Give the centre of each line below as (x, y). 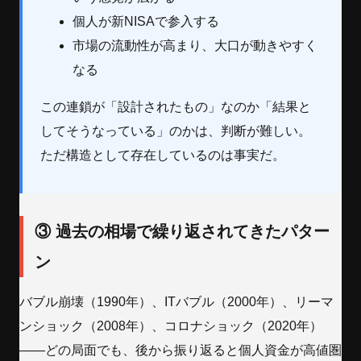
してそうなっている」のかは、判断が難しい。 (176, 131)
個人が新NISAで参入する (146, 22)
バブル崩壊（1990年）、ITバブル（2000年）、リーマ (176, 302)
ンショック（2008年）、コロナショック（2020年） (171, 326)
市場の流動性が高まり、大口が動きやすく (195, 46)
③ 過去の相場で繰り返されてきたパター (182, 232)
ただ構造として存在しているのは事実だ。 (163, 156)
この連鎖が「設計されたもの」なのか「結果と (176, 107)
